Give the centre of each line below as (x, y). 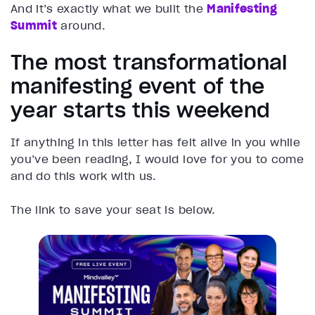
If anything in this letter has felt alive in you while (155, 142)
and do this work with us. (86, 176)
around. (81, 26)
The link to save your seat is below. (113, 210)
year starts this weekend (140, 111)
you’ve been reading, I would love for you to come (157, 159)
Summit (34, 26)
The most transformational (149, 63)
